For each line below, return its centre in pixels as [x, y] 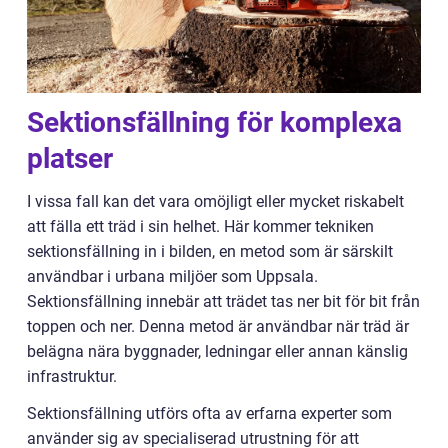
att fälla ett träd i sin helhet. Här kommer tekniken [200, 227]
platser [70, 159]
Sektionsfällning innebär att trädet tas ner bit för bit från [223, 302]
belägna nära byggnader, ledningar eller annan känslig [217, 352]
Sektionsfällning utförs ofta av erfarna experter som [209, 414]
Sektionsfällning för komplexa [214, 123]
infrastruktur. [72, 377]
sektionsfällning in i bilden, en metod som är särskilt [210, 252]
